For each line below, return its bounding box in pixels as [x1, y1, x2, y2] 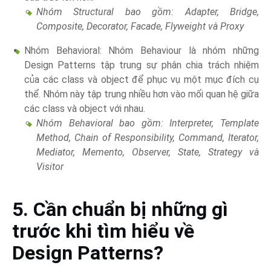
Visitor [36, 161, 64, 173]
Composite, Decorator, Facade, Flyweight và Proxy [36, 21, 244, 33]
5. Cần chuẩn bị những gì [12, 198, 228, 221]
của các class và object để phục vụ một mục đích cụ [24, 74, 259, 86]
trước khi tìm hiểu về [12, 220, 194, 243]
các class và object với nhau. [24, 103, 145, 115]
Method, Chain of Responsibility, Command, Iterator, [36, 132, 259, 144]
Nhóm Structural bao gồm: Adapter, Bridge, [36, 6, 259, 18]
